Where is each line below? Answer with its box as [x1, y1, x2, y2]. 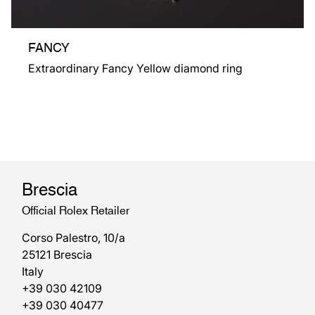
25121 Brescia [22, 247, 92, 262]
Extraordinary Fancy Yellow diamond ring [28, 61, 243, 75]
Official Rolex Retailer [22, 201, 129, 217]
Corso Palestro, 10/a [22, 231, 125, 245]
